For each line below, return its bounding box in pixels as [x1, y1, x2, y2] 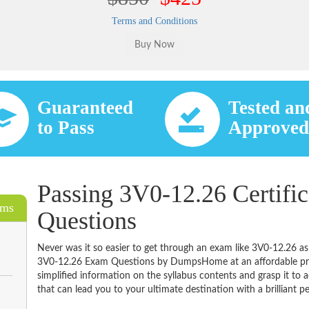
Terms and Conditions [112, 15, 197, 26]
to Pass [37, 117, 95, 138]
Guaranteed [37, 97, 134, 118]
